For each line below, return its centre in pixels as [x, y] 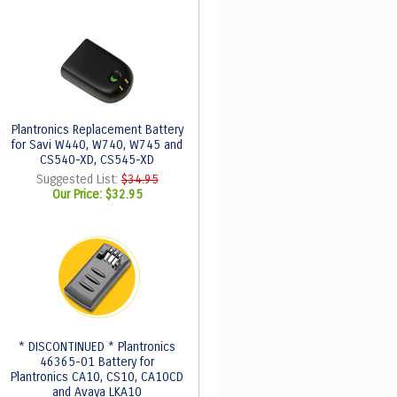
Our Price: [78, 195]
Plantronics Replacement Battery [97, 130]
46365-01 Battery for [97, 362]
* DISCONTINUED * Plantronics [97, 347]
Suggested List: [78, 179]
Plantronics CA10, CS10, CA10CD [97, 377]
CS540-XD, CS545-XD [97, 160]
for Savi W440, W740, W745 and [97, 145]
